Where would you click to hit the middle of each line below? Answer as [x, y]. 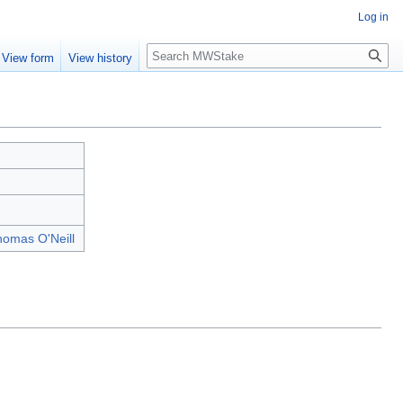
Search [176, 53]
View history [101, 58]
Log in [373, 17]
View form [28, 58]
